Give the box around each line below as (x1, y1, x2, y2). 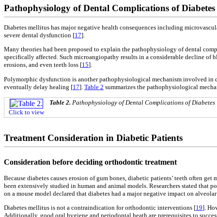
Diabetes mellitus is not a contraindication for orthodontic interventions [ (4, 204, 196, 212)
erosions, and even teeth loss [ (4, 61, 82, 69)
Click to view (9, 108, 44, 116)
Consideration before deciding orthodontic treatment (4, 158, 177, 167)
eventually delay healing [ (4, 83, 73, 91)
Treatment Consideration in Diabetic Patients (4, 133, 183, 143)
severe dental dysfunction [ (4, 31, 75, 39)
